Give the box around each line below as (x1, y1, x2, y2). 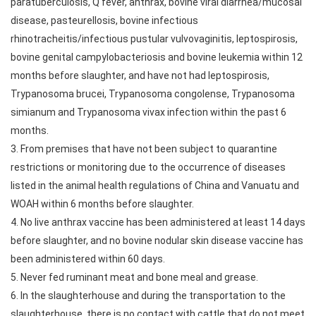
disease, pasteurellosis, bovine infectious (11, 15, 198, 26)
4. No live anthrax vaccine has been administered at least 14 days (11, 217, 305, 228)
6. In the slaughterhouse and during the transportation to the (11, 290, 286, 301)
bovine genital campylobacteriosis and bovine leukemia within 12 (11, 51, 303, 63)
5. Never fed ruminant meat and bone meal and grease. (11, 272, 258, 283)
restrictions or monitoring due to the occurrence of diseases (11, 162, 286, 173)
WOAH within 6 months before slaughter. (11, 198, 194, 209)
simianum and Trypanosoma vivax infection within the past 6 (11, 107, 286, 118)
